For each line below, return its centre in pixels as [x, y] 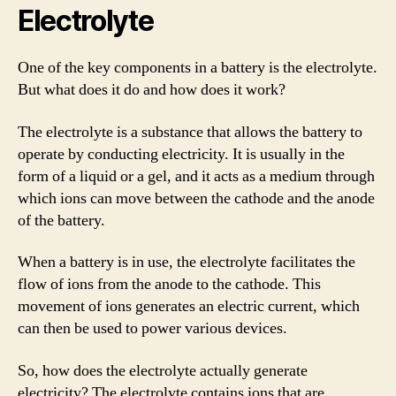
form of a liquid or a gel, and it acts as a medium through [196, 176]
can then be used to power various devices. [152, 328]
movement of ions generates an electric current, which [189, 306]
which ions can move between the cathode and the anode [196, 198]
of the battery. [61, 220]
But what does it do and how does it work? [152, 90]
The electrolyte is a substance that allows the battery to [190, 132]
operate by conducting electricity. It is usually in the [181, 154]
